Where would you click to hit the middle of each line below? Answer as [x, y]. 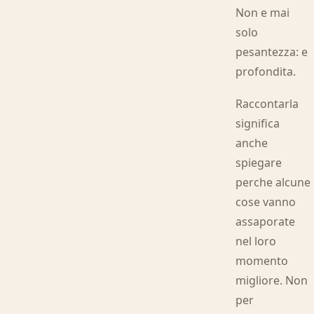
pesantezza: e [272, 52]
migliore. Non [272, 280]
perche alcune [273, 182]
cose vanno [266, 202]
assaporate [266, 221]
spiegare [259, 163]
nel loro [256, 241]
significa [258, 123]
